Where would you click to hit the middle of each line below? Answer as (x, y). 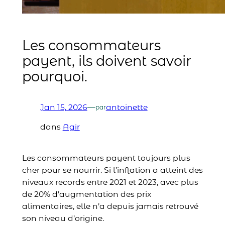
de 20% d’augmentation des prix (86, 194)
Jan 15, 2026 (64, 107)
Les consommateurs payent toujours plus (106, 158)
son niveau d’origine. (64, 218)
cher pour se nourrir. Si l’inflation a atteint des (112, 170)
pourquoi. (54, 76)
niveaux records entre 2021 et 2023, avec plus (110, 182)
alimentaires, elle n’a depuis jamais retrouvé (110, 206)
